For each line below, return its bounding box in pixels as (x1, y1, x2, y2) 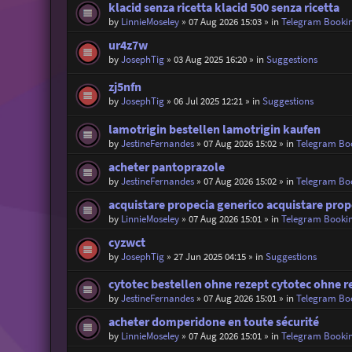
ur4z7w (108, 37, 148, 53)
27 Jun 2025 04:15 (173, 249, 246, 263)
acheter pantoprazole (108, 159, 225, 174)
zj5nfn (108, 79, 141, 95)
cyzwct (108, 234, 145, 250)
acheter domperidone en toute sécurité (108, 313, 319, 329)
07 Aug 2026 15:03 (188, 14, 262, 28)
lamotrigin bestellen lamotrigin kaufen (108, 121, 321, 137)
